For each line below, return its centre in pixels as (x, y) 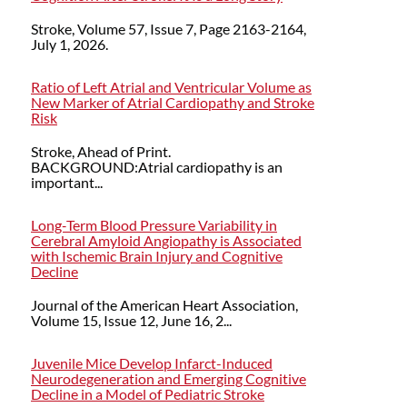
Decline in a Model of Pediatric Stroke (148, 394)
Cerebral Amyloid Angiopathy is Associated (166, 240)
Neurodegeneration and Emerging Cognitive (169, 378)
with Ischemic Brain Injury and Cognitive (157, 255)
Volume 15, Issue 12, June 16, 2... (131, 320)
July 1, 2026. (69, 44)
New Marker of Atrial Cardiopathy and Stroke (173, 102)
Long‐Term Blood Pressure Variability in (154, 224)
